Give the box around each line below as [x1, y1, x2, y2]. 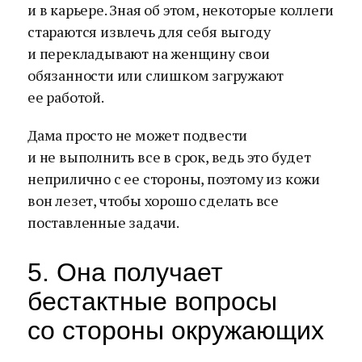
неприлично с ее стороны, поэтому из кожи [27, 169, 321, 188]
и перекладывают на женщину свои [27, 44, 270, 63]
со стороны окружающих [27, 316, 324, 345]
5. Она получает [27, 258, 223, 287]
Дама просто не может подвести [27, 125, 248, 145]
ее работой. [27, 87, 104, 107]
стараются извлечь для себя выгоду [27, 22, 271, 41]
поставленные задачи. [27, 213, 179, 232]
